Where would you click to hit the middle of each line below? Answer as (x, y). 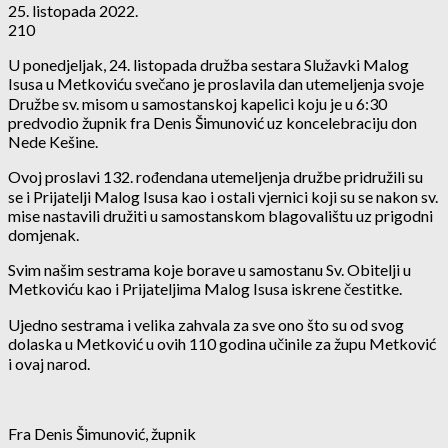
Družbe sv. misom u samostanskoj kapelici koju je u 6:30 (197, 103)
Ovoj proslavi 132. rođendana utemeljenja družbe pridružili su (215, 176)
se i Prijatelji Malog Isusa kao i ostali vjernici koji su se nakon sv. (223, 196)
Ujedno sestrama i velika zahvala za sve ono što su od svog (206, 324)
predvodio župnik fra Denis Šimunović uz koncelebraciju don (212, 122)
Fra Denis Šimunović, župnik (102, 433)
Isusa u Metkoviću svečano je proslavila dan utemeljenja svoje (216, 83)
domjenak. (43, 234)
